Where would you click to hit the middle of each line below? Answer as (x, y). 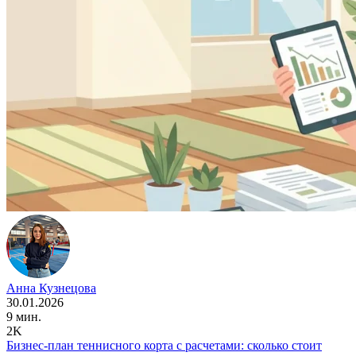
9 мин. (24, 316)
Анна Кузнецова (51, 288)
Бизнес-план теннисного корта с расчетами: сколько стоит (164, 345)
